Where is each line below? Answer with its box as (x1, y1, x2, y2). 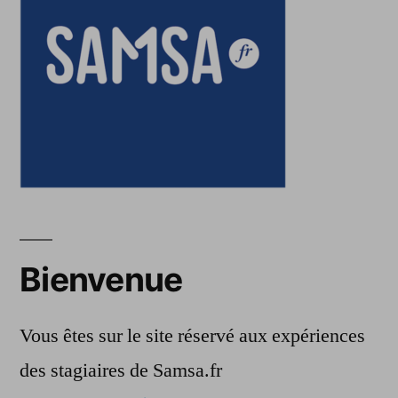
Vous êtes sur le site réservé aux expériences (20, 322, 365, 348)
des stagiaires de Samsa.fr (20, 357, 222, 383)
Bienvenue (20, 259, 183, 299)
